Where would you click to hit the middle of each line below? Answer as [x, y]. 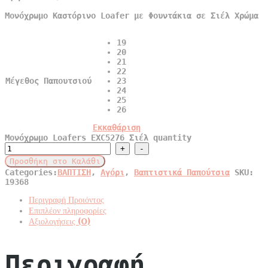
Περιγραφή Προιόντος [66, 201]
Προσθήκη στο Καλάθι [55, 162]
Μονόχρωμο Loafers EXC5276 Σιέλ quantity [98, 138]
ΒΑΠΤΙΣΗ [74, 173]
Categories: [31, 173]
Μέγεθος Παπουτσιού [48, 81]
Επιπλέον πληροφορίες [68, 211]
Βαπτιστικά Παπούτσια [182, 173]
